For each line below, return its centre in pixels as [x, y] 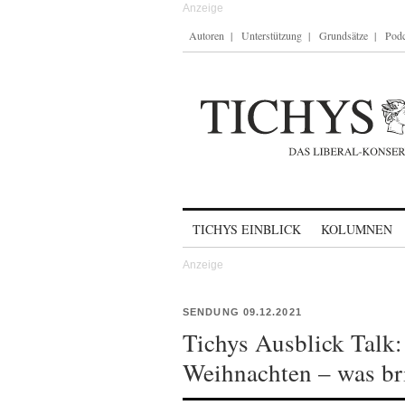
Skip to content [230, 221]
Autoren [207, 35]
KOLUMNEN [357, 229]
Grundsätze [344, 35]
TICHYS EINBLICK [247, 229]
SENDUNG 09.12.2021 [242, 312]
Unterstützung [272, 35]
